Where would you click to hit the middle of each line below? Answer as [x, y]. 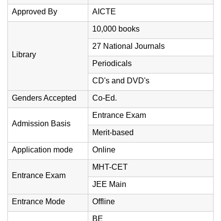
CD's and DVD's [121, 81]
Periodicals [112, 63]
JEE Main [109, 184]
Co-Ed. [105, 98]
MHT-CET [110, 167]
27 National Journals [129, 46]
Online [104, 150]
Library [24, 55]
